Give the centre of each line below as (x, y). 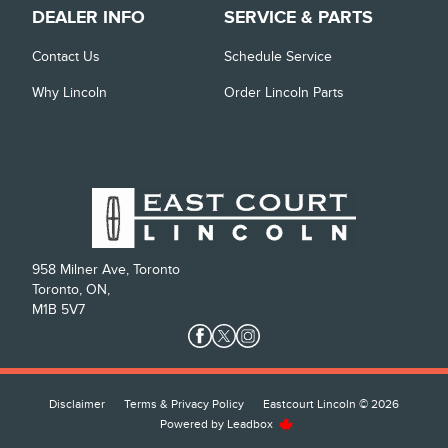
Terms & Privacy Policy (184, 404)
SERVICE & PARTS (298, 18)
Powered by (193, 424)
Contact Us (66, 56)
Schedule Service (278, 56)
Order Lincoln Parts (284, 92)
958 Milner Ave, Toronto (106, 269)
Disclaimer (77, 404)
